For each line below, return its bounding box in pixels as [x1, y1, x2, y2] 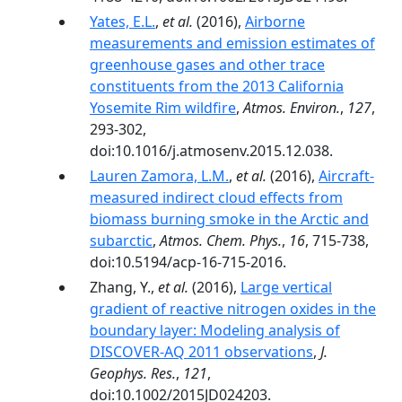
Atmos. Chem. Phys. [160, 231, 282, 250]
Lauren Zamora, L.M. [90, 166, 229, 186]
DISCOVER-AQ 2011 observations [90, 342, 313, 362]
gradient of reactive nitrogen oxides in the [90, 299, 376, 319]
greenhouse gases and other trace [90, 55, 325, 74]
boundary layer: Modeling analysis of [90, 320, 340, 340]
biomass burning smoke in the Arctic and [90, 209, 369, 229]
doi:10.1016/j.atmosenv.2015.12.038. [90, 141, 333, 161]
